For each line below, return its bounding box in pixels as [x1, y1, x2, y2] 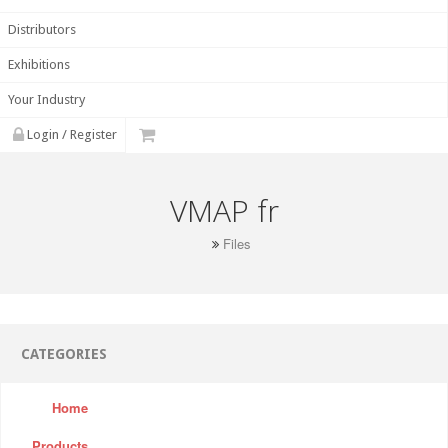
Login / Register [24, 127, 117, 143]
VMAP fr [169, 190, 279, 232]
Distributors [8, 22, 76, 38]
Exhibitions [8, 57, 70, 73]
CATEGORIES [21, 346, 107, 363]
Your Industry [8, 92, 85, 108]
